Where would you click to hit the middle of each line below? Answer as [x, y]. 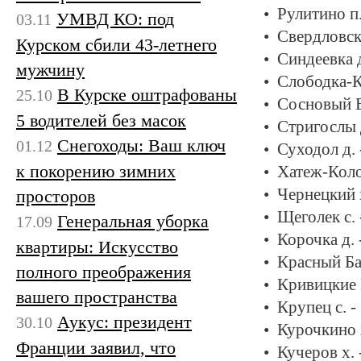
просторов [56, 196]
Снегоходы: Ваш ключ [141, 145]
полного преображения [104, 272]
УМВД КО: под [115, 19]
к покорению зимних [96, 171]
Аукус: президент [124, 322]
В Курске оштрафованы [147, 94]
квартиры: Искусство [97, 247]
